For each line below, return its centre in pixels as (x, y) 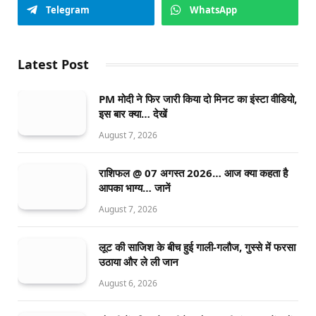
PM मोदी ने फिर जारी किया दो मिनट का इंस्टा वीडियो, (198, 98)
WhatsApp (213, 10)
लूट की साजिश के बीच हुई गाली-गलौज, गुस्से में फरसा (197, 247)
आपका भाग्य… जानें (135, 187)
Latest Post (53, 64)
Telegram (68, 10)
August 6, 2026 (128, 283)
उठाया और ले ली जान (139, 261)
